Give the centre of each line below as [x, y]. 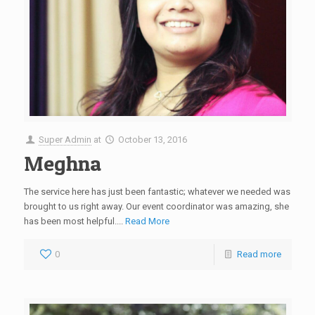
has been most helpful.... [74, 221]
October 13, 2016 [152, 140]
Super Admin [65, 140]
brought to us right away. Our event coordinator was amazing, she [156, 207]
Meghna [62, 163]
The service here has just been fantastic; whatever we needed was [157, 192]
